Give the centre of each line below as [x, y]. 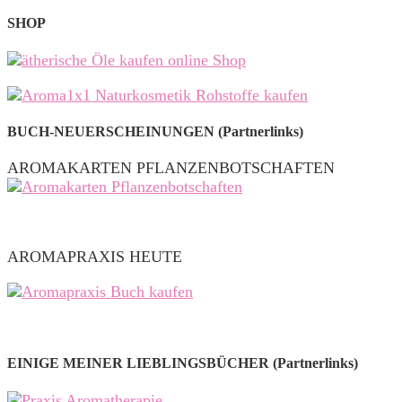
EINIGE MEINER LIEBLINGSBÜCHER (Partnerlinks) [183, 363]
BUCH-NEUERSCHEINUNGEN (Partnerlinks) [155, 131]
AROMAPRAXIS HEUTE [95, 257]
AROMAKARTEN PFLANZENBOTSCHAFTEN [171, 168]
